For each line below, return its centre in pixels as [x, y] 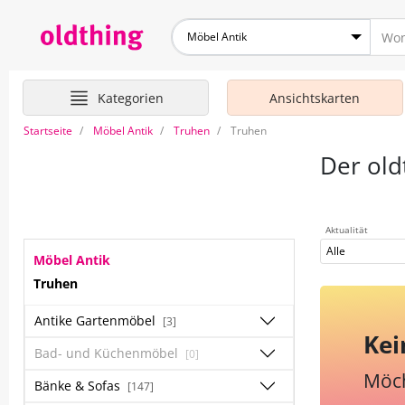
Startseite [48, 131]
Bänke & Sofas [79, 386]
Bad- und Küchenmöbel [108, 353]
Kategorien [130, 98]
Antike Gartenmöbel [97, 320]
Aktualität [347, 230]
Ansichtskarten [315, 98]
